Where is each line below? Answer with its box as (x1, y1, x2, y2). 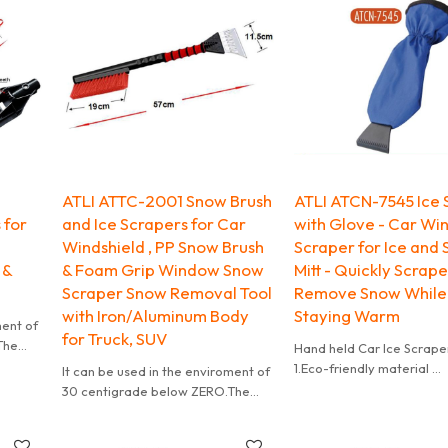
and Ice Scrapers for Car (62, 213, 247, 235)
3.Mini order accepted (293, 400, 427, 417)
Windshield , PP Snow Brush (62, 236, 265, 258)
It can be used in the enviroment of (62, 363, 271, 380)
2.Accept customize (293, 380, 416, 397)
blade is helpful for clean (62, 423, 211, 440)
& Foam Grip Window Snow (62, 259, 265, 281)
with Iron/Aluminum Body (62, 305, 250, 327)
